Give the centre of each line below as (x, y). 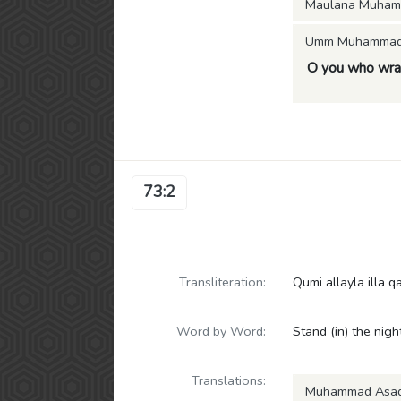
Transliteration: (222, 282)
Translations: (229, 380)
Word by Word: (221, 331)
